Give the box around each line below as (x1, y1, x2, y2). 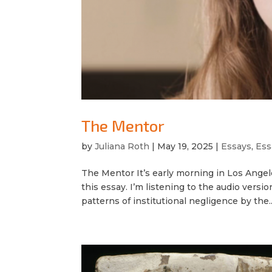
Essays (221, 141, 252, 152)
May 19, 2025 (157, 141, 214, 152)
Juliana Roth (95, 141, 150, 152)
